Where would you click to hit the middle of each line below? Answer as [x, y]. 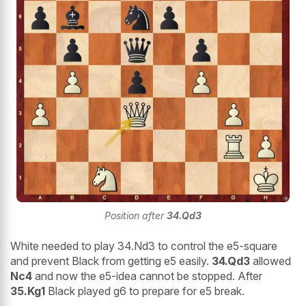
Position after [136, 215]
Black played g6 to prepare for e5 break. [145, 291]
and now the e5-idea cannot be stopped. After [149, 276]
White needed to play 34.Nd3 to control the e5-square [144, 246]
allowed [270, 261]
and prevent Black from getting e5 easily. [110, 261]
